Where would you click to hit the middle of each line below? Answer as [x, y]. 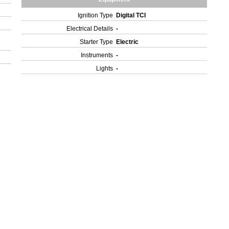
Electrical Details [90, 29]
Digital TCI [132, 15]
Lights [105, 68]
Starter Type [97, 42]
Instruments [97, 55]
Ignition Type [96, 15]
